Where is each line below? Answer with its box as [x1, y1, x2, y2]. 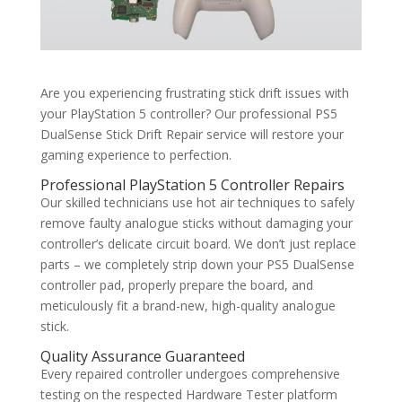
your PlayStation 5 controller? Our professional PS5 [39, 105, 337, 123]
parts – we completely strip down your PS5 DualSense [39, 256, 354, 274]
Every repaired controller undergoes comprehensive [39, 365, 340, 383]
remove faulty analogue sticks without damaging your [39, 214, 353, 232]
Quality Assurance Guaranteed [39, 346, 245, 367]
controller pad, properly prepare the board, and [39, 276, 313, 294]
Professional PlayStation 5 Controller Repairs [39, 175, 345, 196]
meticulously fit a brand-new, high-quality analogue [39, 297, 336, 315]
